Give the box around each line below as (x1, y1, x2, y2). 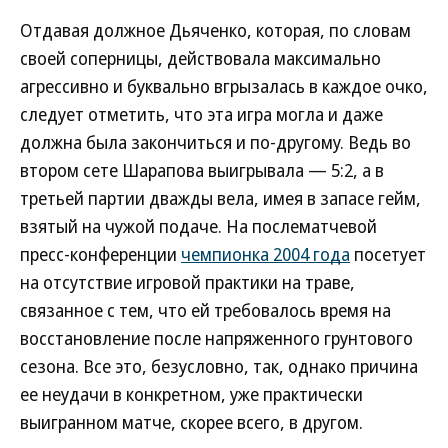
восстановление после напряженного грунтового (20, 326, 413, 351)
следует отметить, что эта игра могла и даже (20, 102, 383, 127)
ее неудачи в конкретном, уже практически (20, 382, 363, 407)
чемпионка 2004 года (181, 242, 350, 267)
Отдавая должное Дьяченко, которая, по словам (20, 18, 411, 43)
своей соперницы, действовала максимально (20, 46, 381, 71)
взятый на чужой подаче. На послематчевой (20, 214, 377, 239)
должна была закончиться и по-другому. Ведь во (20, 130, 411, 155)
